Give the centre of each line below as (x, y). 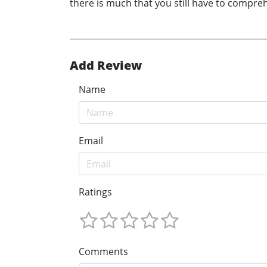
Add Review (106, 66)
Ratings (95, 192)
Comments (103, 251)
